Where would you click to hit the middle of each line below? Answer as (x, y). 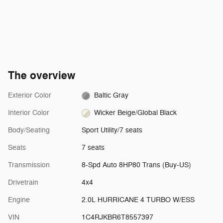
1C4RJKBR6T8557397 (117, 218)
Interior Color (29, 113)
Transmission (29, 165)
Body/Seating (29, 130)
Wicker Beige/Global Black (136, 113)
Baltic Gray (111, 96)
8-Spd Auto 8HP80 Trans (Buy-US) (136, 165)
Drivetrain (23, 183)
